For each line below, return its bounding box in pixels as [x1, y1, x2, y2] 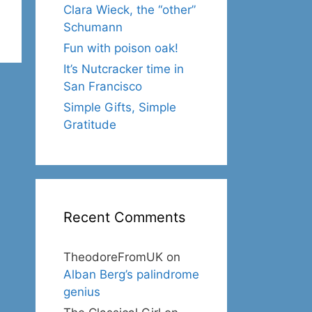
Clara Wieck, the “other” [63, 3, 196, 17]
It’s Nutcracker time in [63, 62, 184, 76]
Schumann [63, 20, 123, 34]
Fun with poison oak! [63, 41, 178, 55]
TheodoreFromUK [63, 250, 163, 264]
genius [63, 285, 100, 299]
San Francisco [63, 79, 142, 93]
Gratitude [63, 118, 116, 132]
